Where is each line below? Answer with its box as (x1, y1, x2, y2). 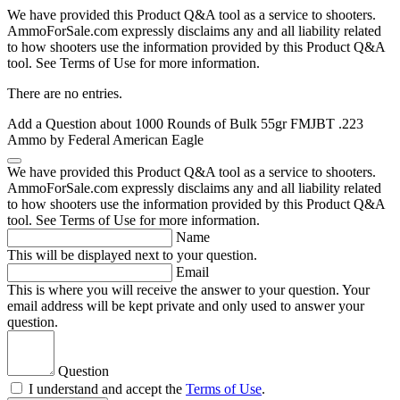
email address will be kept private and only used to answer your (7, 298, 364, 314)
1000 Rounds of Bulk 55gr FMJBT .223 (135, 116, 363, 132)
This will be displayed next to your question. (7, 247, 257, 263)
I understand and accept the (29, 381, 186, 397)
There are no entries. (7, 86, 122, 102)
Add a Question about (7, 116, 135, 132)
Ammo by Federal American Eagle (7, 132, 204, 148)
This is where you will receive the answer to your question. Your (7, 282, 370, 298)
